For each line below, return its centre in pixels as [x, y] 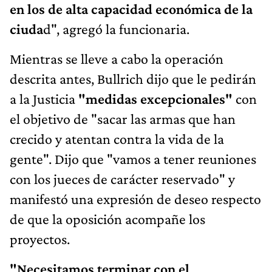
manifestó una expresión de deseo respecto [135, 199]
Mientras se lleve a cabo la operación [117, 59]
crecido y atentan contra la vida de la [117, 139]
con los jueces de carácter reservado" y [122, 179]
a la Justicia [42, 99]
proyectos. [40, 239]
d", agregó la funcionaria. [116, 29]
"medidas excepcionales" [155, 99]
